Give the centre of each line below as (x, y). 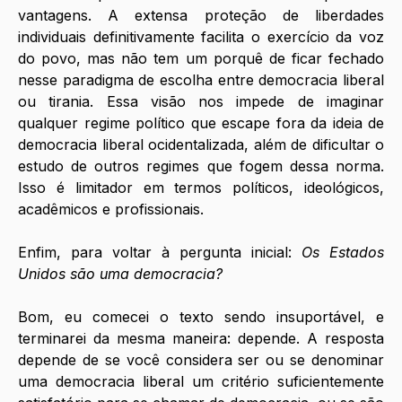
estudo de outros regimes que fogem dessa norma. (201, 166)
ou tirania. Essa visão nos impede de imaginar (201, 101)
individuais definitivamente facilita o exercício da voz (201, 36)
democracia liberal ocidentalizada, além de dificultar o (201, 144)
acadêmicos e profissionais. (113, 209)
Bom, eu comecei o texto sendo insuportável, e (201, 316)
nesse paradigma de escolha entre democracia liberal (201, 79)
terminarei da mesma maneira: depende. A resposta (201, 338)
